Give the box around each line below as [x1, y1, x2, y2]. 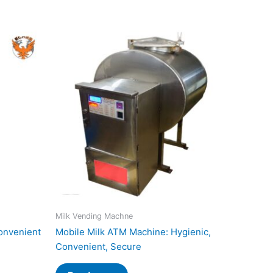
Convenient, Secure [55, 241, 141, 253]
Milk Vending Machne [55, 211, 133, 221]
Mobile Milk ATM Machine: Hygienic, [55, 226, 211, 238]
